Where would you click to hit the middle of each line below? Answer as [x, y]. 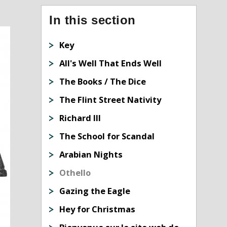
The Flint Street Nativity [110, 100]
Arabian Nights [91, 155]
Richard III [80, 118]
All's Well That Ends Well [111, 63]
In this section [92, 20]
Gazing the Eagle [95, 191]
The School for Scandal [107, 136]
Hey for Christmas [98, 209]
